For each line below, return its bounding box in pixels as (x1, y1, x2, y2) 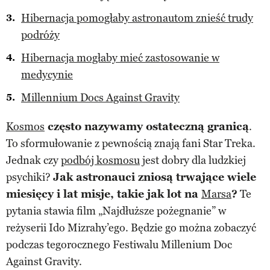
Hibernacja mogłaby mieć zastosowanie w (21, 51, 219, 64)
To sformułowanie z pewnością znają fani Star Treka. (6, 136, 256, 150)
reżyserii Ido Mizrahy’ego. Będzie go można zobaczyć (6, 221, 256, 234)
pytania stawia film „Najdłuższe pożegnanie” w (6, 204, 226, 218)
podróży (21, 28, 60, 42)
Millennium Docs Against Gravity (21, 90, 180, 104)
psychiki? (6, 170, 53, 184)
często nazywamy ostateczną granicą (45, 119, 249, 133)
